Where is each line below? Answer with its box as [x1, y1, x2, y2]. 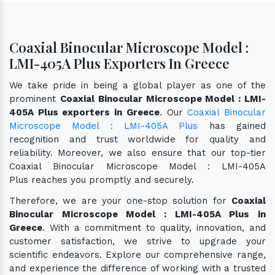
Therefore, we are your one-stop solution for [9, 195, 231, 206]
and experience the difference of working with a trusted [9, 262, 266, 274]
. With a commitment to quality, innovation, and [42, 222, 266, 233]
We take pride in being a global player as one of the [9, 79, 266, 91]
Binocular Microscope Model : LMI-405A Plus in [9, 208, 266, 220]
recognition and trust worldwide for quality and [9, 133, 266, 145]
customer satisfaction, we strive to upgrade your [9, 235, 266, 247]
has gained [198, 120, 266, 131]
